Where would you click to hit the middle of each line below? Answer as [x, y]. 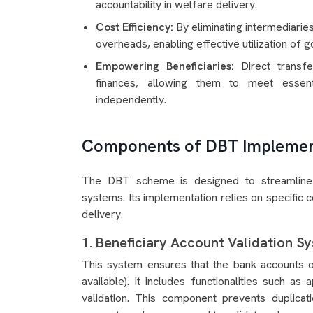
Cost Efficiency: [136, 27]
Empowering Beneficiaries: [168, 66]
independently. [131, 100]
